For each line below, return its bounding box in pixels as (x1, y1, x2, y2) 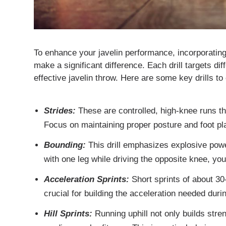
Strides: (43, 106, 76, 116)
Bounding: (43, 140, 86, 150)
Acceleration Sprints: (43, 175, 129, 185)
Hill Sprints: (43, 208, 92, 218)
